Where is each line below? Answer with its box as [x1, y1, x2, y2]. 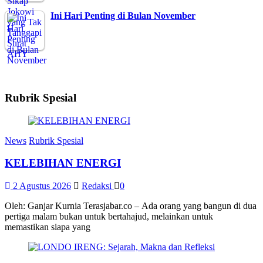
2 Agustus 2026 [13, 181, 71, 191]
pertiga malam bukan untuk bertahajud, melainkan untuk [5, 211, 213, 222]
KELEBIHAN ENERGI [5, 157, 121, 170]
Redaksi [82, 181, 114, 191]
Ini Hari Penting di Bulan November [50, 11, 195, 21]
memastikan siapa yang [5, 222, 90, 232]
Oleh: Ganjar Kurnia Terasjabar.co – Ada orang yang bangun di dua [5, 201, 257, 211]
